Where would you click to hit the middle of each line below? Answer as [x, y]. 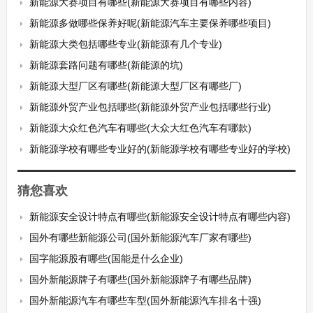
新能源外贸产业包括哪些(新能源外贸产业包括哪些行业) [150, 107]
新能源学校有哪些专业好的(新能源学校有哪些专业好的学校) [160, 149]
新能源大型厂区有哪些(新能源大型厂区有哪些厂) [135, 86]
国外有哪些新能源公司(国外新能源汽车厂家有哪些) [140, 238]
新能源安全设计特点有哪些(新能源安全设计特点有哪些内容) [160, 217]
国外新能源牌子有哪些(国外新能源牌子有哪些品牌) [140, 279]
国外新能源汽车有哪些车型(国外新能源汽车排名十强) [145, 300]
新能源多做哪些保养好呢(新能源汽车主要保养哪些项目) [150, 23]
